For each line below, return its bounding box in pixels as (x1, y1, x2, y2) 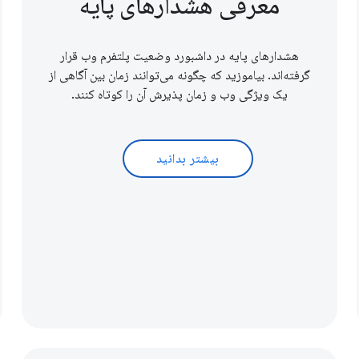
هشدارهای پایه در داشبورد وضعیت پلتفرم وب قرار (60, 48, 300, 65)
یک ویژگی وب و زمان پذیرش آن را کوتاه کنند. (71, 87, 288, 103)
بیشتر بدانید (155, 151, 220, 167)
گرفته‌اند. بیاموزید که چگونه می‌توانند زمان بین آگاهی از (49, 67, 311, 84)
